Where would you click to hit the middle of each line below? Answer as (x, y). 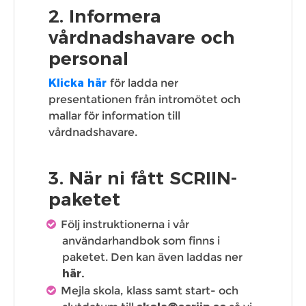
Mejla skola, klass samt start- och (150, 291)
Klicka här (78, 83)
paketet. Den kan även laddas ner (152, 258)
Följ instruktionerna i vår (125, 225)
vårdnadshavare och (142, 38)
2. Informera (105, 17)
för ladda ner (144, 83)
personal (88, 59)
